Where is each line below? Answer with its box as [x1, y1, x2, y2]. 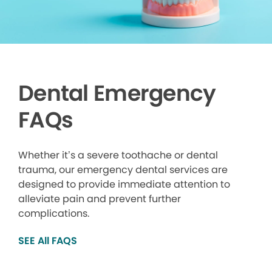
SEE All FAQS [18, 233, 77, 248]
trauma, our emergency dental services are [18, 162, 228, 177]
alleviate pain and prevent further [18, 191, 181, 206]
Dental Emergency [18, 77, 216, 109]
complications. [18, 206, 89, 220]
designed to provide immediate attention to [18, 177, 230, 191]
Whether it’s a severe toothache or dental [18, 148, 218, 162]
